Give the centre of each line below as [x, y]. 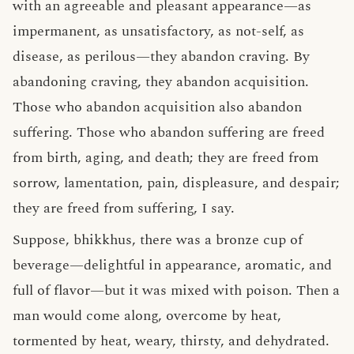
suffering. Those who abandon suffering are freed [169, 132]
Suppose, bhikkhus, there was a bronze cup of [158, 240]
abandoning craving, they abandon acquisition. [161, 82]
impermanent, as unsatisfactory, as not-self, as [158, 31]
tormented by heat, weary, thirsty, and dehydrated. [171, 341]
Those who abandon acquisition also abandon [157, 107]
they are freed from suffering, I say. [124, 208]
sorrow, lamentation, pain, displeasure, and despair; [176, 183]
